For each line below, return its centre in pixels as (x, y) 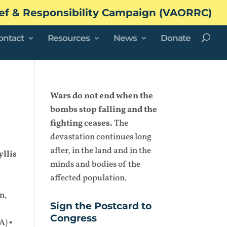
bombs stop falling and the (103, 110)
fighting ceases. (81, 123)
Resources (69, 38)
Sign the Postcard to (101, 206)
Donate (176, 38)
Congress (73, 218)
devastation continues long (101, 137)
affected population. (88, 178)
